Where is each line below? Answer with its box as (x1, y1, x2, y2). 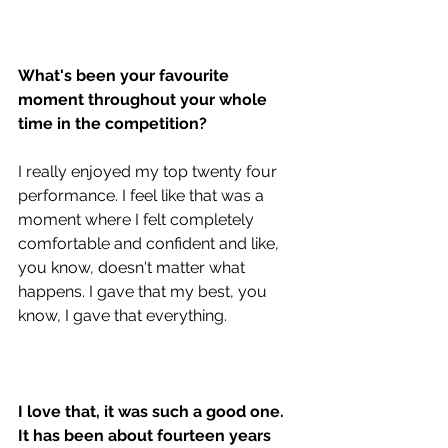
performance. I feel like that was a (18, 186, 268, 206)
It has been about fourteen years (18, 426, 275, 446)
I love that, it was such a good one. (18, 402, 288, 422)
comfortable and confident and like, (18, 234, 283, 254)
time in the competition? (18, 114, 211, 134)
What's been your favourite (18, 66, 233, 86)
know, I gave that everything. (18, 306, 231, 326)
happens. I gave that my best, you (18, 282, 271, 302)
